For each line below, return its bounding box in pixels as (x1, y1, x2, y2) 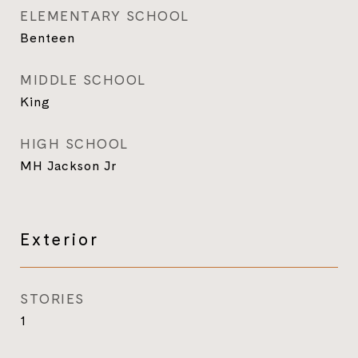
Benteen (20, 29, 75, 46)
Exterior (20, 227, 99, 251)
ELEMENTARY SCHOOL (20, 6, 189, 26)
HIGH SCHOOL (20, 134, 129, 153)
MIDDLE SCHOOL (20, 70, 146, 89)
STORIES (20, 289, 85, 308)
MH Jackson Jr (20, 157, 117, 174)
